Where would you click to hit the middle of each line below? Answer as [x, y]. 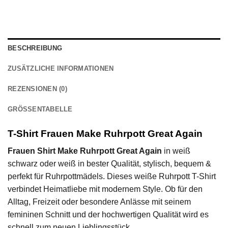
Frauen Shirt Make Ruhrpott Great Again [85, 151]
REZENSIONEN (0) [37, 89]
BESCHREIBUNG [35, 48]
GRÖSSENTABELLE [40, 109]
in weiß [176, 151]
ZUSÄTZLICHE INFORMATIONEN [61, 68]
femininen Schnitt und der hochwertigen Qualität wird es [108, 215]
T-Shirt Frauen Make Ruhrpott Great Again [105, 133]
